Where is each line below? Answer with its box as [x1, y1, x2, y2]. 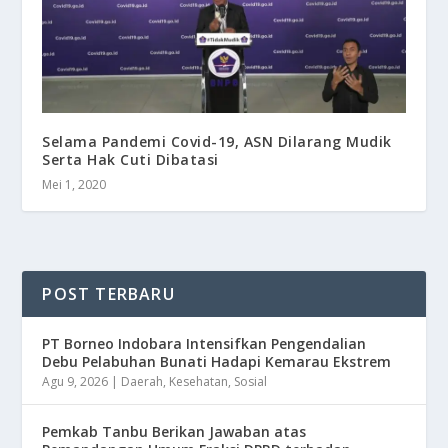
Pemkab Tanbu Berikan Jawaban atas [42, 421, 307, 441]
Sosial [234, 372, 268, 390]
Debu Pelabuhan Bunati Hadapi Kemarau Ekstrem [42, 351, 392, 371]
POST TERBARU [42, 282, 175, 305]
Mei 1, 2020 [42, 175, 107, 193]
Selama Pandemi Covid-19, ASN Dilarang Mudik [42, 131, 392, 151]
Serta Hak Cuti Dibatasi [42, 149, 219, 169]
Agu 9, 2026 [42, 372, 109, 390]
